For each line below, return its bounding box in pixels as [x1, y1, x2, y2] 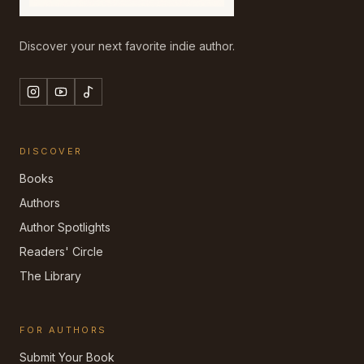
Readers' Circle [19, 245, 103, 258]
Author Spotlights [19, 220, 110, 234]
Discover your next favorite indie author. [19, 39, 235, 53]
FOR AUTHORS [19, 324, 107, 336]
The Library [19, 269, 81, 283]
